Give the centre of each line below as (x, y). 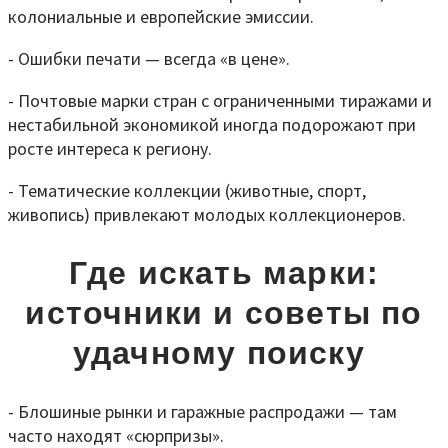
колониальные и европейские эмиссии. (161, 16)
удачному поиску (224, 353)
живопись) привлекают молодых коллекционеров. (207, 214)
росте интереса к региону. (110, 148)
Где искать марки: (224, 273)
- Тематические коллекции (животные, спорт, (187, 190)
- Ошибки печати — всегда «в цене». (149, 58)
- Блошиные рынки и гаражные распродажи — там (202, 411)
